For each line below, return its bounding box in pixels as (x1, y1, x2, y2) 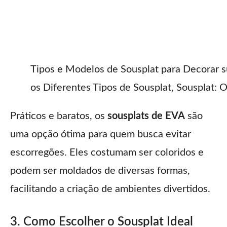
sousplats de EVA (107, 110, 185, 121)
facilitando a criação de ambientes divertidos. (10, 183, 210, 194)
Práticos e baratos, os (10, 110, 107, 121)
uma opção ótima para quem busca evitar (10, 129, 191, 139)
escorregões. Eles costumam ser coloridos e (10, 147, 204, 158)
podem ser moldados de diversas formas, (10, 165, 190, 176)
